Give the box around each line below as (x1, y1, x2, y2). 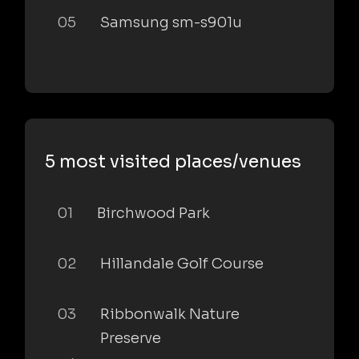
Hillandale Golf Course (100, 254, 264, 272)
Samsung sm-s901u (100, 13, 242, 31)
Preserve (100, 329, 161, 347)
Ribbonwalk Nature (100, 305, 240, 323)
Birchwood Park (97, 204, 210, 222)
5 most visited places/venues (45, 150, 301, 172)
